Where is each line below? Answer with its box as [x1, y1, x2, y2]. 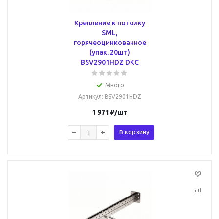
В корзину [119, 129, 149, 135]
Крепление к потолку [74, 19, 145, 27]
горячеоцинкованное [73, 39, 146, 46]
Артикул [78, 93, 102, 100]
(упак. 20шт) [89, 48, 130, 56]
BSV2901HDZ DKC [81, 58, 139, 66]
